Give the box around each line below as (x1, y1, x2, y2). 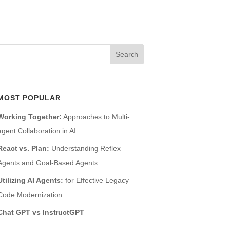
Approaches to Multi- (61, 112, 130, 121)
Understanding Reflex (49, 144, 121, 153)
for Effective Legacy (63, 176, 129, 184)
